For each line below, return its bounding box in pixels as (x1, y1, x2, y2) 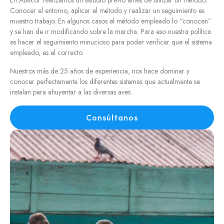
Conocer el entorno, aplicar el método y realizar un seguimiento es (10, 5, 204, 16)
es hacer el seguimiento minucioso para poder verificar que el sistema (10, 37, 212, 47)
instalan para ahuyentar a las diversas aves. (10, 87, 132, 97)
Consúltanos (86, 112, 138, 123)
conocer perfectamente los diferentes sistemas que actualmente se (10, 76, 200, 87)
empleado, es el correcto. (10, 47, 83, 58)
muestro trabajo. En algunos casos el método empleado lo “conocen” (10, 16, 211, 26)
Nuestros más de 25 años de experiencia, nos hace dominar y (10, 66, 189, 76)
